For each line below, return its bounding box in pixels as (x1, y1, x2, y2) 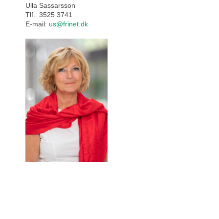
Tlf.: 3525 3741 (25, 10, 72, 19)
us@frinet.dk (49, 20, 88, 28)
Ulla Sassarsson (25, 1, 75, 9)
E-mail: (25, 20, 49, 28)
